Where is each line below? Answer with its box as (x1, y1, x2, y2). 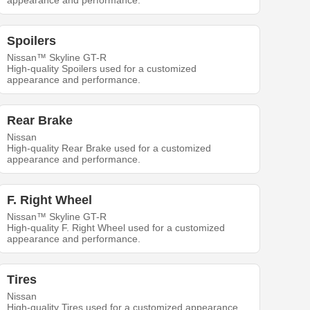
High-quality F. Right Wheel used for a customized (7, 222, 226, 234)
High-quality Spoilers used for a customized (7, 63, 197, 75)
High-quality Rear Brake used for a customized (7, 143, 212, 154)
